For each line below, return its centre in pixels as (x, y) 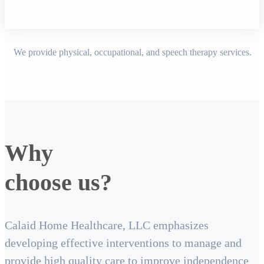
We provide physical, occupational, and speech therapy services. (133, 52)
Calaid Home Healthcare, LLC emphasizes (107, 225)
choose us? (58, 183)
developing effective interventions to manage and (123, 243)
